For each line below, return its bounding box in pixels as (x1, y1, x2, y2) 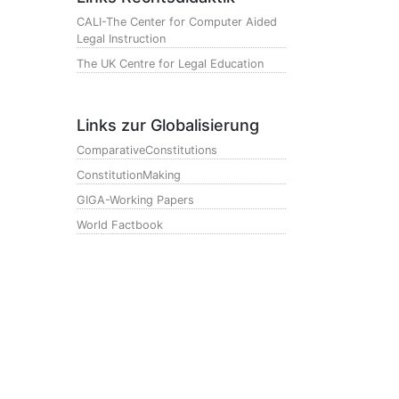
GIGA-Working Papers (77, 193, 194, 207)
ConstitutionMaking (77, 168, 181, 182)
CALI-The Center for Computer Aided (77, 15, 277, 28)
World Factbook (77, 218, 163, 232)
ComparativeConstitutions (77, 143, 217, 157)
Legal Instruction (77, 32, 166, 45)
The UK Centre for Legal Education (77, 57, 264, 70)
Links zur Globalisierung (77, 116, 259, 134)
